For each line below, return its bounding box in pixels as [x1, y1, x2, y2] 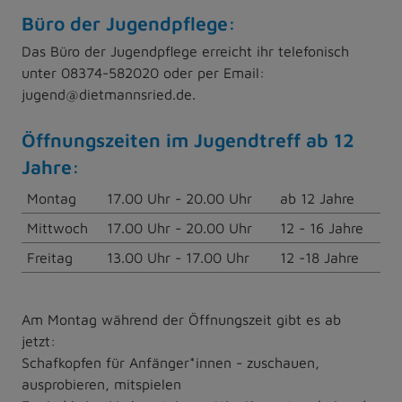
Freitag [27, 249, 73, 266]
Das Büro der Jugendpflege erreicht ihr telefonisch [22, 42, 349, 59]
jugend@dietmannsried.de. [22, 85, 196, 102]
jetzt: [22, 332, 60, 349]
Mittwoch [27, 219, 88, 236]
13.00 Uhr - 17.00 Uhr [107, 249, 249, 266]
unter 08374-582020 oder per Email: [22, 64, 265, 81]
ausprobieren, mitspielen [22, 375, 181, 392]
